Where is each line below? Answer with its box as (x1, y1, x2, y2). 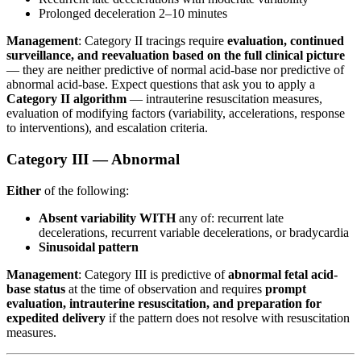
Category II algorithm (6, 92, 127, 106)
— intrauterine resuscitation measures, (127, 92, 322, 106)
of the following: (41, 183, 129, 197)
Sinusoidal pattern (39, 239, 139, 254)
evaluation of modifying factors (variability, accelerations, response (6, 106, 345, 121)
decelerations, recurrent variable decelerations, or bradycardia (39, 225, 349, 239)
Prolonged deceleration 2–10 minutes (39, 6, 227, 21)
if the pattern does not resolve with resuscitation (106, 310, 350, 325)
